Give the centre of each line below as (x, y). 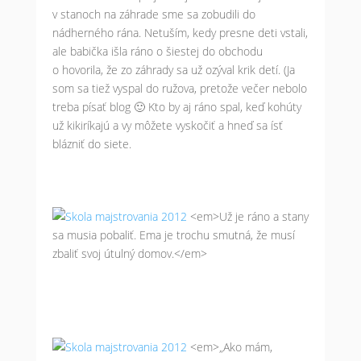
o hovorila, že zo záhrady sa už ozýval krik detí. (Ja (173, 70)
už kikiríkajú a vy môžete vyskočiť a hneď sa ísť (167, 125)
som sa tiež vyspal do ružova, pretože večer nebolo (179, 88)
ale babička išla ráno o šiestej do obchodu (157, 51)
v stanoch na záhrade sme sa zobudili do (154, 14)
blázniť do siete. (91, 144)
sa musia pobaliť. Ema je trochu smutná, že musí (173, 235)
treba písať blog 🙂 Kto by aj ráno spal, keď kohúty (176, 107)
